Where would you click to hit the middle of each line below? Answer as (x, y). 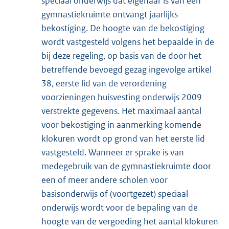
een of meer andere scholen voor (105, 180)
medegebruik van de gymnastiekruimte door (126, 166)
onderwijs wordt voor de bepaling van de (120, 208)
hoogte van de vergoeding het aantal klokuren (130, 222)
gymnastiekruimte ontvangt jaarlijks (110, 15)
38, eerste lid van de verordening (104, 84)
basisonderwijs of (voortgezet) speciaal (115, 194)
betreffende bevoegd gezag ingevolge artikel (127, 70)
